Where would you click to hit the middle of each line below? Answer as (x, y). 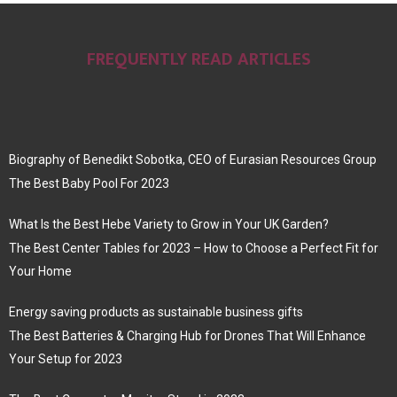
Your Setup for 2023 (66, 359)
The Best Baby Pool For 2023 (89, 184)
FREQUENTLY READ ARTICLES (198, 60)
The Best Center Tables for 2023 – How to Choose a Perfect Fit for (194, 249)
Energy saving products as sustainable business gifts (156, 312)
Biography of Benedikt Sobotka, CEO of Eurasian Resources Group (193, 160)
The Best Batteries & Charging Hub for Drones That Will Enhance (187, 336)
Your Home (40, 272)
